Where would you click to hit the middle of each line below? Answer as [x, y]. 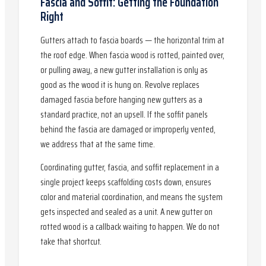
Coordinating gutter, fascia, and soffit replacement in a [130, 167]
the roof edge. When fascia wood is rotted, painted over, [132, 55]
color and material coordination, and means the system [132, 197]
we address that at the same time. [98, 144]
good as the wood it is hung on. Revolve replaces [120, 85]
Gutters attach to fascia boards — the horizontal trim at [132, 40]
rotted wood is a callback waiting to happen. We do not [130, 227]
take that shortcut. [71, 242]
